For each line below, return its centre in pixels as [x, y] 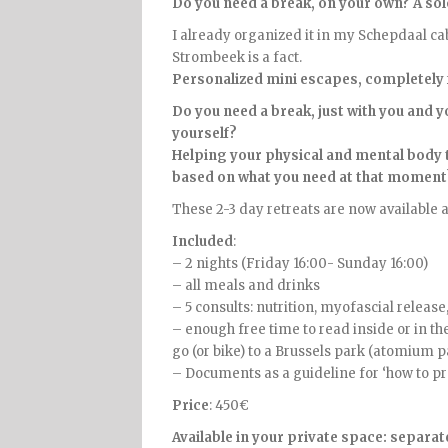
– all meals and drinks [246, 285]
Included [202, 241]
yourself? [204, 133]
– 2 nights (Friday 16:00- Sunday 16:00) [300, 263]
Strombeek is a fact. [237, 57]
